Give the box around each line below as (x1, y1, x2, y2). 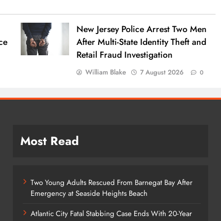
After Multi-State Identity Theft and (76, 36, 207, 49)
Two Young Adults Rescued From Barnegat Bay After (30, 177, 192, 188)
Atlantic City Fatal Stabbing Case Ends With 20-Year (30, 208, 192, 220)
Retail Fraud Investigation (76, 48, 173, 62)
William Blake (85, 67, 127, 77)
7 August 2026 (140, 68, 184, 77)
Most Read (20, 132, 79, 150)
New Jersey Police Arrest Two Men (76, 23, 207, 36)
